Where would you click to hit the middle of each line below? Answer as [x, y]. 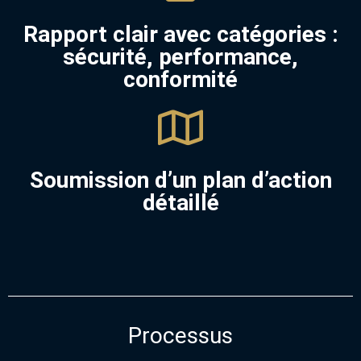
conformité [180, 79]
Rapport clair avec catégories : [180, 34]
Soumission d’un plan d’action [180, 180]
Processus [180, 335]
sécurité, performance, [180, 56]
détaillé [180, 202]
